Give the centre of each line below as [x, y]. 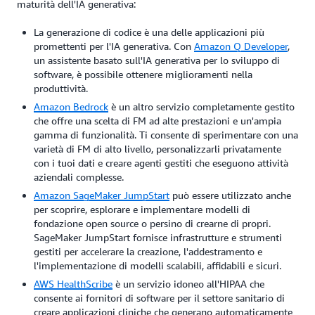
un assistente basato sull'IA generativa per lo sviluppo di [157, 60]
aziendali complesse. [79, 177]
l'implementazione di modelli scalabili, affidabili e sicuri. [157, 266]
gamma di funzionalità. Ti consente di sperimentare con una [166, 135]
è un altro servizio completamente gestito [201, 107]
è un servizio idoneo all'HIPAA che [188, 284]
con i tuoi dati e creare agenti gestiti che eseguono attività [161, 163]
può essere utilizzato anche [230, 195]
